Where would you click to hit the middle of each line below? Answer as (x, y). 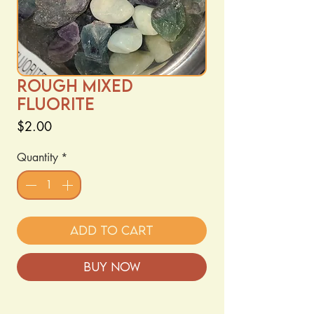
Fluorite (56, 103)
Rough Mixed (75, 85)
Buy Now (112, 267)
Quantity (37, 157)
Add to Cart (112, 230)
